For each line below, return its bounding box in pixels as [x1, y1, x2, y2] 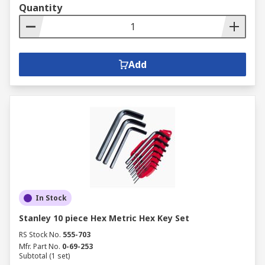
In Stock [35, 193, 67, 203]
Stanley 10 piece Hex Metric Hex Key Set [19, 212, 189, 224]
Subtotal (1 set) [19, 251, 70, 261]
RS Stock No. [19, 230, 61, 240]
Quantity [19, 1, 62, 14]
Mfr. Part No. [19, 241, 60, 251]
